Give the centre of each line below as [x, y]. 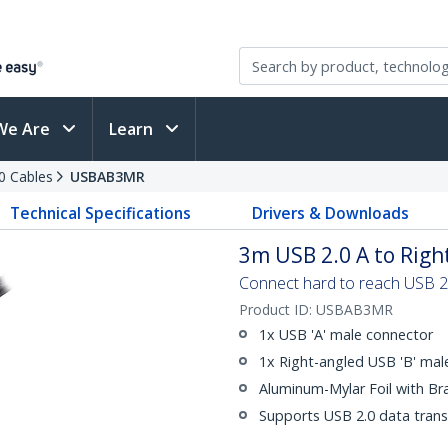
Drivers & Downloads [330, 213]
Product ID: [277, 309]
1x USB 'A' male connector [346, 334]
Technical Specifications [101, 213]
